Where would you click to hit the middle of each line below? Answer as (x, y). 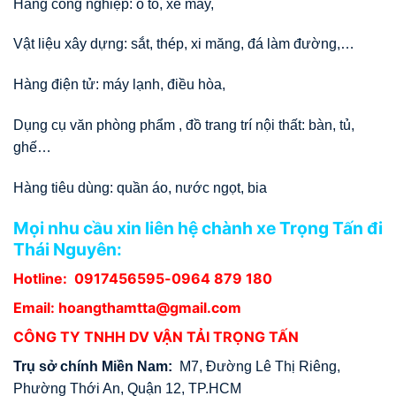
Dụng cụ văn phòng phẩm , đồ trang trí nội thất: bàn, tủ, (184, 126)
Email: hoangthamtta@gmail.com (127, 308)
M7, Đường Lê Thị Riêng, (258, 367)
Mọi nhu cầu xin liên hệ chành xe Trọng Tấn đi (198, 228)
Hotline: (44, 279)
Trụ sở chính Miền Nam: (95, 367)
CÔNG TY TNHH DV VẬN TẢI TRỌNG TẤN (156, 337)
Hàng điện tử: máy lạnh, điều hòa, (119, 85)
